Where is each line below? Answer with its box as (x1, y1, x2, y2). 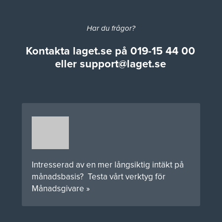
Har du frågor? (87, 23, 135, 34)
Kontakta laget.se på (26, 43, 130, 58)
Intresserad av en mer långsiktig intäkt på (32, 159, 184, 170)
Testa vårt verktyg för (88, 170, 166, 182)
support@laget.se (80, 55, 166, 71)
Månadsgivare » (32, 182, 90, 194)
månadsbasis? (32, 170, 88, 182)
